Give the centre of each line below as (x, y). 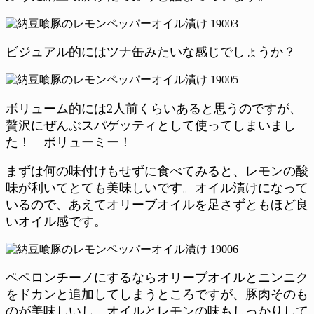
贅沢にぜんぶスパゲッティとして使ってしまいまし (151, 125)
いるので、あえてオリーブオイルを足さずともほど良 (157, 205)
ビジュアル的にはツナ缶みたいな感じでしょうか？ (151, 52)
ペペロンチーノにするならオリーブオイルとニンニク (157, 278)
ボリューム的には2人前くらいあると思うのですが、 (154, 108)
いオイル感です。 (56, 222)
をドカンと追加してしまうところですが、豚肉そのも (157, 295)
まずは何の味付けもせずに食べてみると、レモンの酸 (157, 171)
